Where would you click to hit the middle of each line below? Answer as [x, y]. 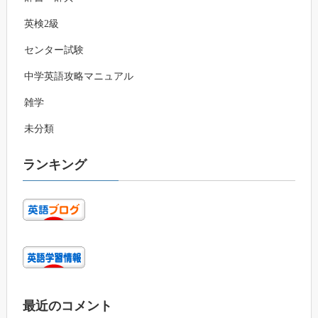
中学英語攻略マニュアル [79, 77]
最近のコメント [68, 306]
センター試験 [54, 50]
